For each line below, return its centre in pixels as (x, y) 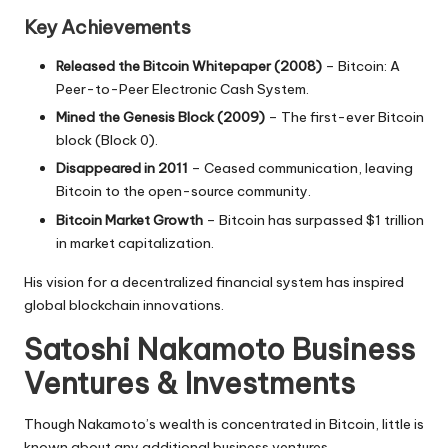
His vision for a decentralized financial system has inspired (214, 281)
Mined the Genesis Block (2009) (160, 117)
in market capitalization (133, 242)
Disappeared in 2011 (122, 168)
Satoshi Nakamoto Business (219, 349)
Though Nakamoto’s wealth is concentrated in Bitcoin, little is (224, 423)
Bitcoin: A (369, 66)
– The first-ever (321, 117)
